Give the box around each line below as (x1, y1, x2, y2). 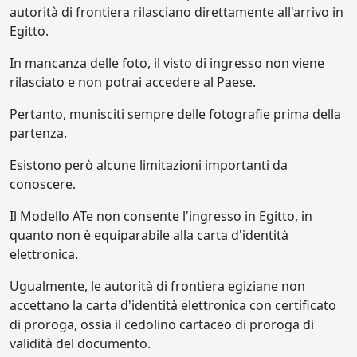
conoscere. (10, 175, 79, 193)
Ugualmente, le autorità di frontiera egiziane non (10, 277, 305, 295)
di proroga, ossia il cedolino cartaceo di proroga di (10, 316, 314, 333)
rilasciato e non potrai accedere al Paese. (10, 73, 256, 91)
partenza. (10, 124, 67, 142)
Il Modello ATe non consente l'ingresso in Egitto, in (10, 207, 312, 225)
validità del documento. (10, 335, 151, 352)
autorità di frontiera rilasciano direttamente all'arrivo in (10, 3, 343, 21)
